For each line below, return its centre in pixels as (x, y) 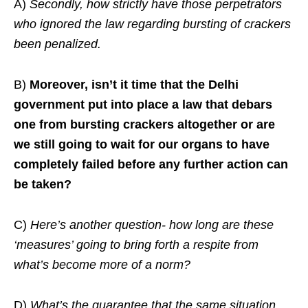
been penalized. (57, 44)
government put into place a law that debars (143, 105)
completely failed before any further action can (151, 165)
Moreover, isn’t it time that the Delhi (134, 85)
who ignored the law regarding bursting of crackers (152, 24)
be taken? (43, 185)
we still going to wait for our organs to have (142, 145)
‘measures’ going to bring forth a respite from (136, 245)
